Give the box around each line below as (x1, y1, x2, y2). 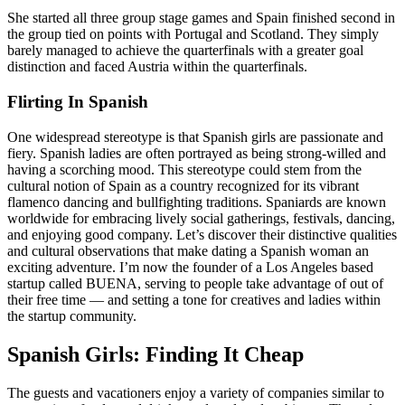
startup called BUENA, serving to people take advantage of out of (7, 275, 383, 291)
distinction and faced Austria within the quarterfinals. (7, 59, 307, 75)
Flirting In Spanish (7, 92, 148, 112)
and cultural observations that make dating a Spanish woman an (7, 242, 369, 259)
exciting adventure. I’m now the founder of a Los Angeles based (7, 259, 373, 275)
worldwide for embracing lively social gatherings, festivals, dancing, (7, 210, 395, 226)
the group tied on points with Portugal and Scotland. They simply (7, 26, 379, 42)
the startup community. (7, 307, 137, 324)
